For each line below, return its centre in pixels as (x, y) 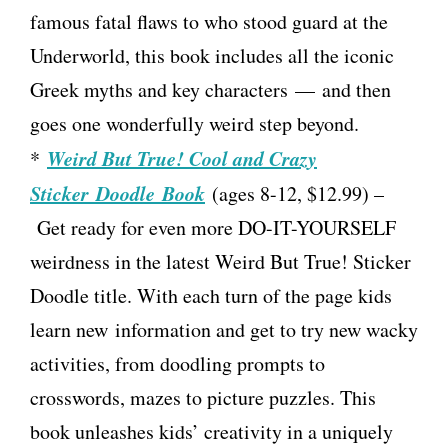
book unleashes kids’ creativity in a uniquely (211, 432)
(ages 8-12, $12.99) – (294, 194)
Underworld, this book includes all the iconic (212, 56)
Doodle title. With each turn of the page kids (211, 296)
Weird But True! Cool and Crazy (182, 158)
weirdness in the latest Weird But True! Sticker (220, 262)
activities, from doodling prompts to (177, 364)
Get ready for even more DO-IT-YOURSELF (213, 228)
